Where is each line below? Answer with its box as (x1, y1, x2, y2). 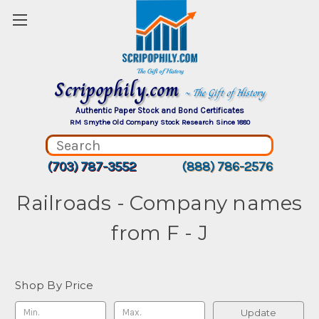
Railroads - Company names (16, 191, 303, 215)
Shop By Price (15, 278, 94, 292)
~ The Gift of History (184, 85, 265, 100)
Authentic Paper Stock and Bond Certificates (75, 105, 244, 115)
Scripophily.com (54, 74, 184, 105)
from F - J (111, 221, 208, 245)
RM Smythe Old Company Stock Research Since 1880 (69, 117, 250, 127)
